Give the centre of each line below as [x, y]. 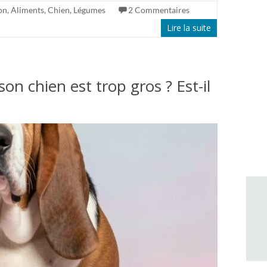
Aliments [27, 10]
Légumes [89, 10]
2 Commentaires [159, 10]
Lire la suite [189, 28]
